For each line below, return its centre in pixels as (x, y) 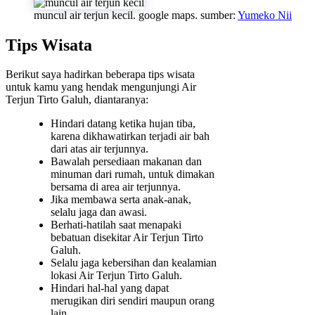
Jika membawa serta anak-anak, (121, 200)
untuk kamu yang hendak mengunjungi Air (101, 87)
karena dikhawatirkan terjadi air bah (130, 136)
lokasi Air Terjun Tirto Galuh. (116, 276)
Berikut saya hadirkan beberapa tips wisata (100, 75)
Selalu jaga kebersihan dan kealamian (134, 263)
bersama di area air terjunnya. (116, 187)
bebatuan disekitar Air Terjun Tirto (127, 238)
